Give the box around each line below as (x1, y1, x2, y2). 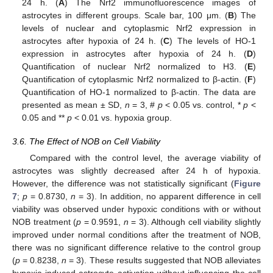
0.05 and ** (22, 113, 68, 123)
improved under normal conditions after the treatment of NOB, (12, 229, 261, 239)
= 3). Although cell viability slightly (128, 216, 261, 227)
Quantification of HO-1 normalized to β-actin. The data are (22, 87, 256, 97)
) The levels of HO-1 (169, 36, 256, 46)
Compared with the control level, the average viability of (29, 152, 261, 163)
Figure (234, 178, 261, 188)
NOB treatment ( (12, 216, 77, 227)
